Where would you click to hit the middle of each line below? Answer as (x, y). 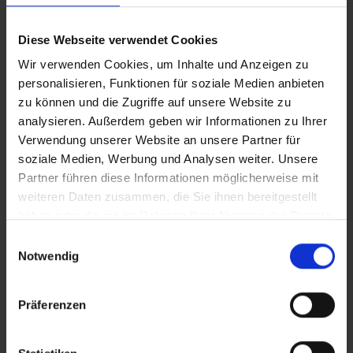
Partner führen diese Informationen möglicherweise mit (169, 178)
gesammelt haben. (69, 235)
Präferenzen (52, 304)
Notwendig (48, 255)
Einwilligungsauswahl (61, 240)
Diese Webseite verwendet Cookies (118, 39)
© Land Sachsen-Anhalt (80, 266)
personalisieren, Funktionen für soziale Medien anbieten (171, 84)
